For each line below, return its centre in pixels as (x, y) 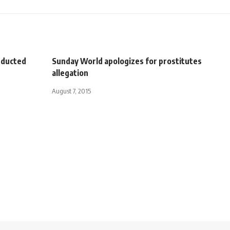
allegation (70, 73)
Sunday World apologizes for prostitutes (127, 61)
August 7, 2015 (71, 91)
